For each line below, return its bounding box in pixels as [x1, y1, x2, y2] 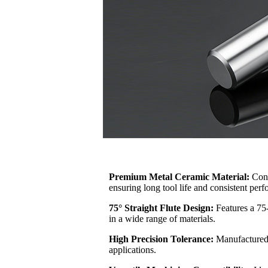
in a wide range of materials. [109, 213, 215, 224]
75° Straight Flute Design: [109, 202, 216, 213]
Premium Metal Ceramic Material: [109, 171, 252, 182]
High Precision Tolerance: [109, 233, 216, 244]
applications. [109, 244, 156, 255]
